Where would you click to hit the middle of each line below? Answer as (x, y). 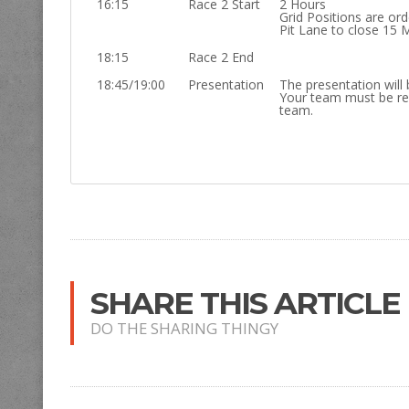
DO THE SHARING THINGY (184, 328)
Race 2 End (221, 57)
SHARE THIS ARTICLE (245, 302)
